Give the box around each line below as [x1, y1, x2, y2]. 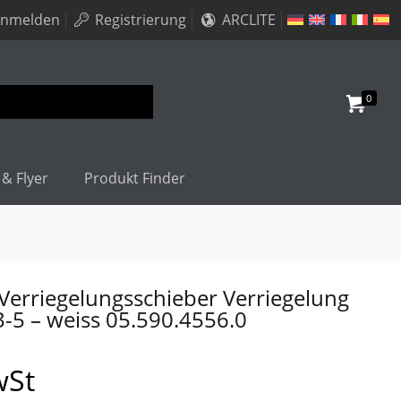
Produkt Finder [84, 168, 186, 188]
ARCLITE [218, 10, 276, 30]
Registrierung [91, 10, 187, 30]
